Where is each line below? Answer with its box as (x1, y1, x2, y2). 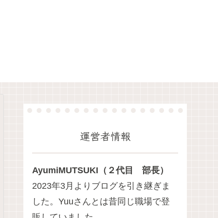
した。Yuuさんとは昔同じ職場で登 (32, 197, 170, 207)
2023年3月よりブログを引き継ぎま (32, 181, 170, 191)
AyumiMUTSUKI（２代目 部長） (32, 165, 168, 176)
